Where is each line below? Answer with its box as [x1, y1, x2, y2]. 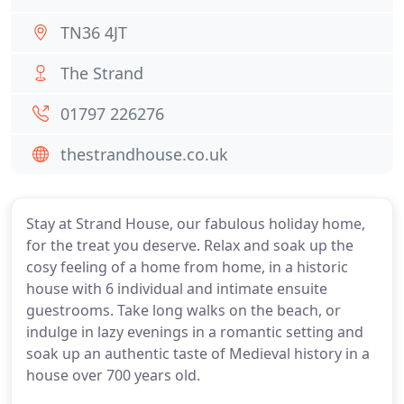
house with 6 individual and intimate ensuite [26, 279, 327, 298]
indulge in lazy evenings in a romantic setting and [26, 322, 363, 342]
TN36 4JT [60, 22, 127, 43]
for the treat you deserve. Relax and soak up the [26, 235, 353, 255]
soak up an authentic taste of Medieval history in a [26, 344, 370, 363]
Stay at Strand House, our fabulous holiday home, [26, 214, 365, 234]
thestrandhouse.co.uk [60, 143, 228, 165]
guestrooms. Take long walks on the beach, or [26, 300, 341, 320]
